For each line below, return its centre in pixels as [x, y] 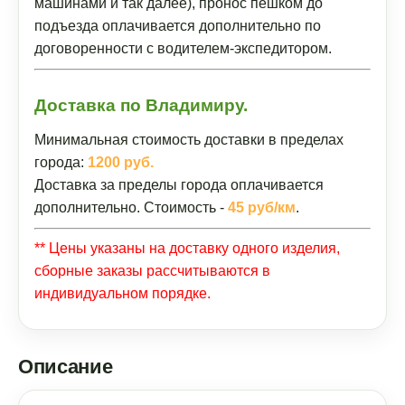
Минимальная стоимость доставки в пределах [189, 140]
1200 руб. [121, 162]
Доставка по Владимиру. [141, 105]
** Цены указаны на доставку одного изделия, [187, 248]
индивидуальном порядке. [122, 293]
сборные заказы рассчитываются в [152, 271]
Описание [66, 367]
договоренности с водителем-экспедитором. [183, 48]
